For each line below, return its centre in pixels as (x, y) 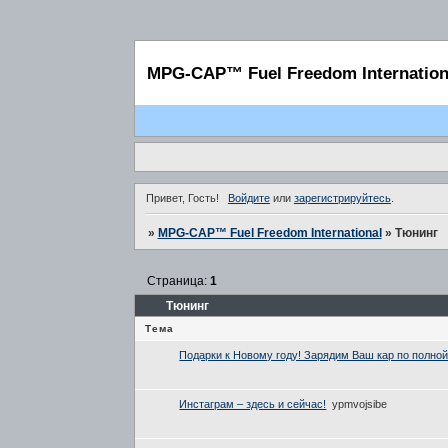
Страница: (178, 280)
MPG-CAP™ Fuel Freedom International (269, 232)
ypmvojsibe (360, 403)
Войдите (248, 198)
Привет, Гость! (183, 198)
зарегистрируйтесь (342, 198)
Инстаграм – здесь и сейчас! (253, 403)
